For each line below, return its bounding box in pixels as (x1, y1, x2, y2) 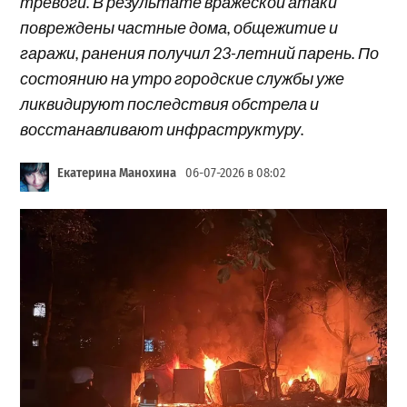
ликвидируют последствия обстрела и (20, 93, 320, 114)
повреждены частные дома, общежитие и (20, 16, 339, 37)
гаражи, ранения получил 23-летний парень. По (20, 42, 380, 63)
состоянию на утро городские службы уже (20, 67, 345, 88)
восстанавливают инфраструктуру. (20, 118, 305, 139)
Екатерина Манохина (56, 165, 176, 182)
